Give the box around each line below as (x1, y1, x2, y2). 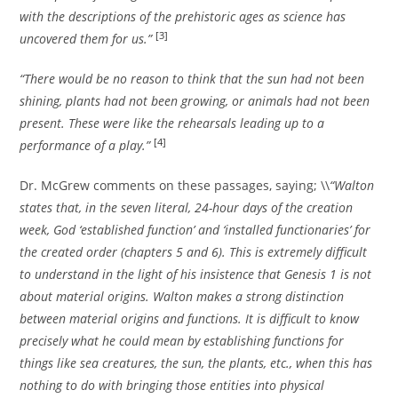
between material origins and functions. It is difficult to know (20, 310, 360, 328)
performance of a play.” (20, 137, 151, 155)
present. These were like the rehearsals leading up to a (20, 115, 325, 132)
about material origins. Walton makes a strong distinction (20, 288, 345, 306)
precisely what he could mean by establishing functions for (20, 332, 345, 350)
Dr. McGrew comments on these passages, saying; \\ (20, 177, 330, 195)
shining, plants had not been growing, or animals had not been (20, 92, 370, 110)
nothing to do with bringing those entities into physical (20, 377, 325, 394)
